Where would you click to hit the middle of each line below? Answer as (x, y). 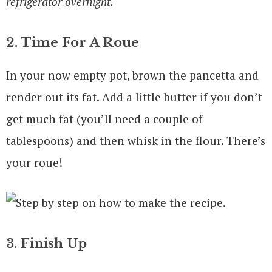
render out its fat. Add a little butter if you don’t (134, 97)
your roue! (34, 162)
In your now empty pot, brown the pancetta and (132, 75)
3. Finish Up (46, 243)
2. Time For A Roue (73, 42)
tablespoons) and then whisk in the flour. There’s (136, 140)
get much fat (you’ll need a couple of (104, 118)
